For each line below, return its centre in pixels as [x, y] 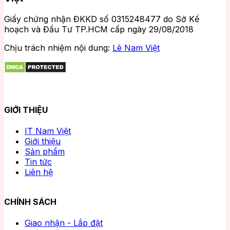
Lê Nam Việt [136, 47]
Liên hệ [39, 172]
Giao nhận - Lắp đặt [64, 223]
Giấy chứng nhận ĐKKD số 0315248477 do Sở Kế [102, 19]
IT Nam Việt [48, 131]
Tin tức [38, 162]
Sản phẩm [45, 152]
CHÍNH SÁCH [30, 202]
